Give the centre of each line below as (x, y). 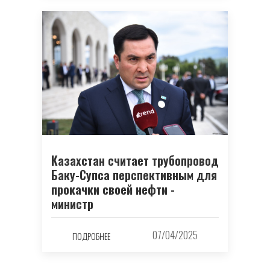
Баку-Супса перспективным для (134, 174)
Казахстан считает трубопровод (135, 160)
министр (72, 203)
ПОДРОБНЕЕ (91, 236)
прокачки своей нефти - (113, 189)
